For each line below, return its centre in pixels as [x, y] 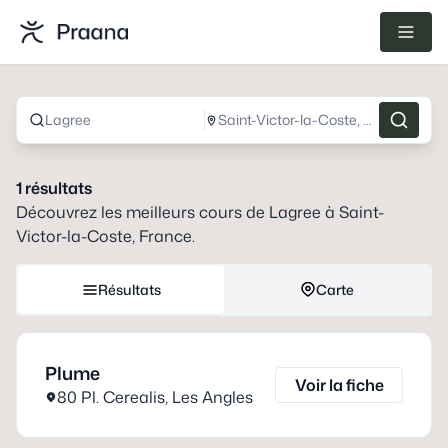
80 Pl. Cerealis [111, 397]
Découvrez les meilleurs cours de [142, 212]
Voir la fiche [339, 385]
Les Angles [212, 397]
